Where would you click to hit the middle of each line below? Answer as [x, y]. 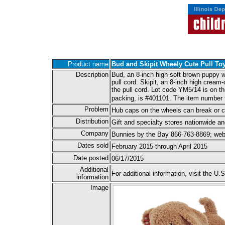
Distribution [92, 121]
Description [92, 75]
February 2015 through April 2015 [159, 146]
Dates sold [93, 145]
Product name [88, 64]
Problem [96, 109]
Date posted [91, 158]
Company [95, 133]
